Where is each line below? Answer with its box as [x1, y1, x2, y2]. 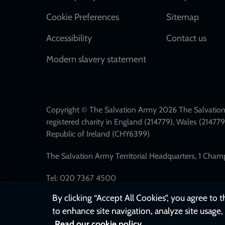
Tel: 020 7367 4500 [46, 173, 116, 183]
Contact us [166, 32, 206, 44]
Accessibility [46, 32, 92, 44]
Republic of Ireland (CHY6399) [46, 129, 150, 139]
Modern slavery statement [46, 53, 146, 65]
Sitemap [166, 11, 199, 23]
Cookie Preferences [46, 11, 119, 23]
